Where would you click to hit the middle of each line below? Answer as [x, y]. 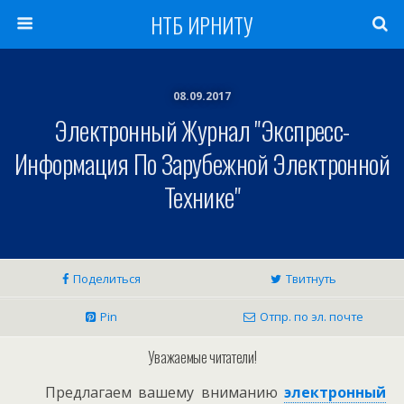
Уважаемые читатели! [202, 357]
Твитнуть [311, 279]
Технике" [202, 197]
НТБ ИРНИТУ [202, 24]
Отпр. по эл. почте [311, 317]
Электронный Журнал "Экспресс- [202, 130]
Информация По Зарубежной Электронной [202, 163]
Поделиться [106, 279]
